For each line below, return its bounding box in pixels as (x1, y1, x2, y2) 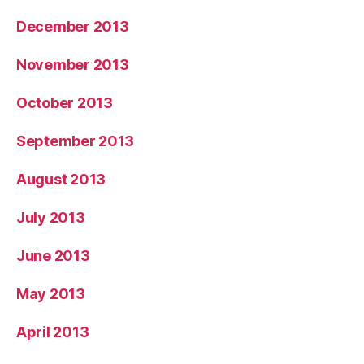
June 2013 (16, 246, 90, 264)
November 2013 (16, 55, 129, 73)
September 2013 (16, 132, 135, 149)
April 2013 (16, 323, 89, 340)
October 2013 (16, 93, 113, 111)
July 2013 (16, 208, 85, 226)
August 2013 (16, 170, 106, 188)
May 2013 (16, 284, 85, 302)
